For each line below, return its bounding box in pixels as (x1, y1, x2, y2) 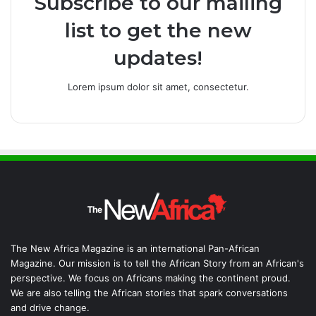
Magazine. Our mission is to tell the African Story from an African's (11, 257, 304, 269)
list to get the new (64, 18, 252, 42)
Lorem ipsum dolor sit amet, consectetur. (67, 80, 249, 92)
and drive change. (11, 301, 90, 313)
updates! (114, 45, 202, 70)
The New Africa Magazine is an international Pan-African (11, 242, 260, 254)
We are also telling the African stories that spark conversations (11, 286, 288, 298)
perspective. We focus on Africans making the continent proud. (11, 272, 291, 284)
